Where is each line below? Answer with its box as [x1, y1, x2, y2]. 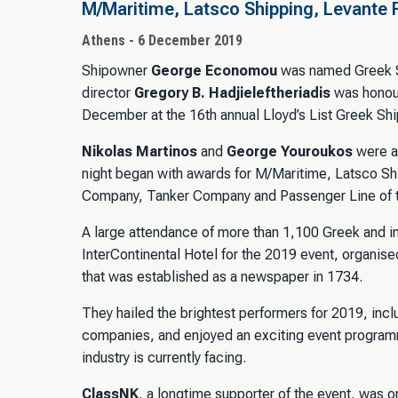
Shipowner [82, 61, 151, 79]
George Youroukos [227, 142, 353, 160]
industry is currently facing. [82, 348, 246, 366]
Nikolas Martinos [82, 142, 197, 160]
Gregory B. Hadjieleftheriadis [134, 84, 330, 101]
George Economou [151, 61, 277, 79]
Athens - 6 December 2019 [82, 32, 243, 50]
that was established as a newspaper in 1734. [82, 267, 362, 285]
